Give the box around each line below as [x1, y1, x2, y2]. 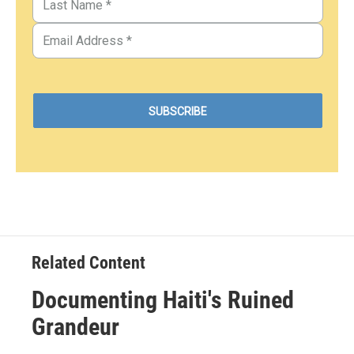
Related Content [32, 252, 145, 273]
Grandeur [32, 312, 119, 341]
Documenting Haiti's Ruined [32, 285, 294, 314]
